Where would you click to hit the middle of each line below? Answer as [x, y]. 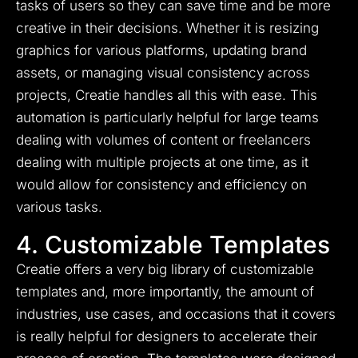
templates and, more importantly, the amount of [165, 292]
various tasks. [59, 207]
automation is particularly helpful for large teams [167, 118]
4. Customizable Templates [173, 245]
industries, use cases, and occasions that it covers [176, 314]
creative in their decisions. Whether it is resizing [167, 28]
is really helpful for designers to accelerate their [167, 337]
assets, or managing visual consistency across [163, 73]
